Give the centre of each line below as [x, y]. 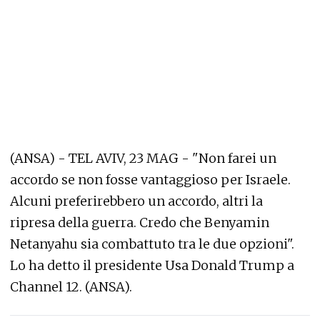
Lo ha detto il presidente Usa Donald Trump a [152, 265]
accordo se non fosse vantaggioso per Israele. [150, 180]
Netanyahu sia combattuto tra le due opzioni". [152, 244]
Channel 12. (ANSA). [71, 287]
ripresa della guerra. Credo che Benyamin [140, 222]
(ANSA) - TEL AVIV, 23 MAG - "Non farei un [143, 158]
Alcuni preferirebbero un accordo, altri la [136, 201]
